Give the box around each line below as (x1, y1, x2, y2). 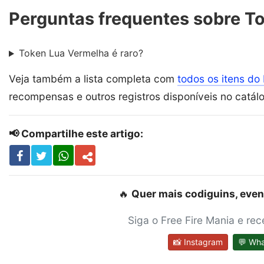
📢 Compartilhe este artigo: (9, 127, 143, 140)
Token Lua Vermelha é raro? (18, 47, 143, 60)
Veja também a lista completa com (9, 72, 177, 85)
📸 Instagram (173, 237, 223, 247)
